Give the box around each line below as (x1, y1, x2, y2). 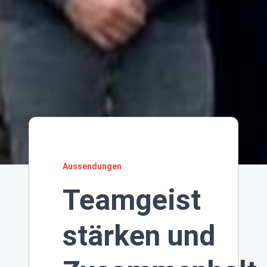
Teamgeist (63, 182, 201, 217)
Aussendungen (63, 161, 122, 171)
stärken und (63, 218, 215, 253)
